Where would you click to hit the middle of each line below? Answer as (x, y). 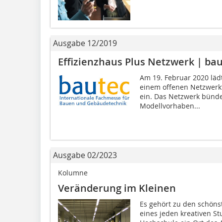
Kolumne (73, 173)
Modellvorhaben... (170, 106)
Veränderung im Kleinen (117, 188)
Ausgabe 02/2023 (85, 155)
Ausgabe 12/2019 (85, 43)
